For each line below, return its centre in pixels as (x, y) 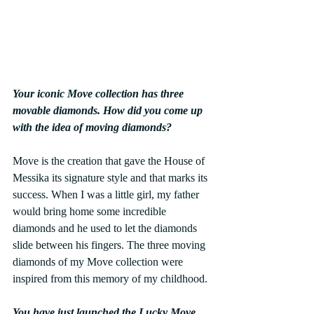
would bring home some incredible (91, 212)
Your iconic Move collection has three (100, 94)
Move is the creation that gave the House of (110, 161)
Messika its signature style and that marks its (111, 178)
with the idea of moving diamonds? (92, 128)
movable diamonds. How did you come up (109, 111)
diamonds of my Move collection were (99, 262)
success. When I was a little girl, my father (107, 195)
